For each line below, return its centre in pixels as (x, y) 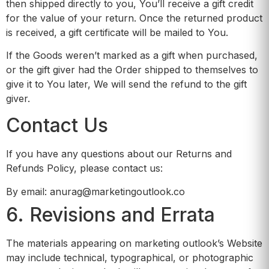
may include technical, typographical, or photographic (130, 257)
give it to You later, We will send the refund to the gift (126, 84)
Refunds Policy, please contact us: (84, 168)
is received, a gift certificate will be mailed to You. (117, 32)
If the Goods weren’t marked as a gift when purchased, (132, 55)
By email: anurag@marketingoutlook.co (95, 191)
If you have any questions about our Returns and (119, 154)
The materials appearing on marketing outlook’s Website (134, 243)
